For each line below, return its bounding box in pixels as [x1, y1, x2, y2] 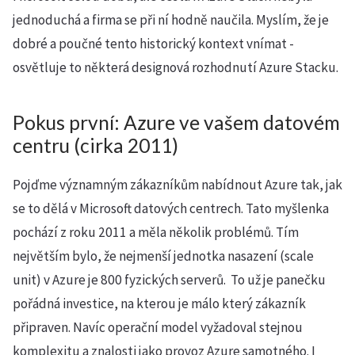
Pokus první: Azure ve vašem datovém [13, 111, 340, 134]
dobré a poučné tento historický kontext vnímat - [13, 35, 294, 52]
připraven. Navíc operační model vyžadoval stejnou [13, 319, 303, 336]
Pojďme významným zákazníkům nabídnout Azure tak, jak [13, 176, 342, 193]
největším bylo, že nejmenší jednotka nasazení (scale [13, 247, 314, 265]
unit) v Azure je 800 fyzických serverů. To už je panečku [13, 271, 326, 288]
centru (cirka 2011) [13, 134, 178, 157]
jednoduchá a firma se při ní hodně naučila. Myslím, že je [13, 11, 329, 29]
